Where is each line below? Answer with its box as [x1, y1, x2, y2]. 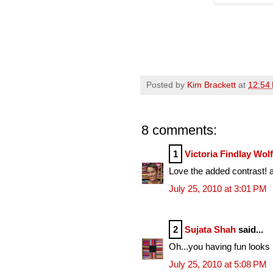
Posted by [146, 80, 187, 90]
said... [236, 224, 263, 235]
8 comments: [141, 122, 217, 138]
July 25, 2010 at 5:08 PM [169, 258, 267, 269]
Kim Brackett [187, 80, 236, 90]
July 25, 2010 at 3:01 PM [169, 183, 267, 194]
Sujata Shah [185, 224, 236, 235]
